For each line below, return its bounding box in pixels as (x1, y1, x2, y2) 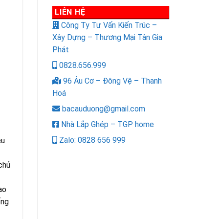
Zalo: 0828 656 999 (57, 135, 126, 145)
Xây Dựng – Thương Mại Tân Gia (52, 33, 162, 43)
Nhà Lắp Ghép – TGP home (59, 120, 154, 130)
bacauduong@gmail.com (60, 104, 145, 114)
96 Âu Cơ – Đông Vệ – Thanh (61, 76, 162, 86)
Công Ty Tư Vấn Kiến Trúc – (59, 21, 157, 30)
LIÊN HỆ (55, 7, 86, 17)
